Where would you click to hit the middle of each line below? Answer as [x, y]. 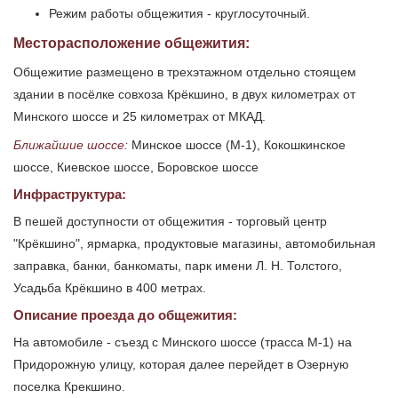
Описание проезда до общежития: [125, 315]
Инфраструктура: [70, 195]
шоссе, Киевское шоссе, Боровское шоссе [136, 167]
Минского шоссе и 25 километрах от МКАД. [139, 117]
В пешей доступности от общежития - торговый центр [170, 222]
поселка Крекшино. [69, 387]
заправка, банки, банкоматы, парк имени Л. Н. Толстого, [178, 266]
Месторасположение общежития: [131, 44]
